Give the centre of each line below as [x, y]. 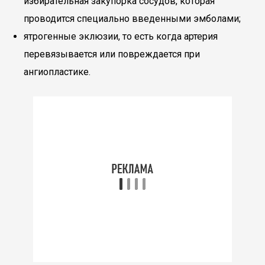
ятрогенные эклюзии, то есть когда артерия [121, 36]
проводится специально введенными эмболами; [132, 19]
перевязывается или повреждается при [112, 54]
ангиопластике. [57, 72]
